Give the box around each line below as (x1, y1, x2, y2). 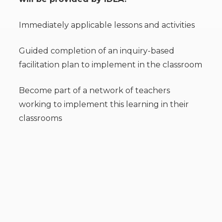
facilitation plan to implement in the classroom (19, 60, 202, 69)
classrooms (19, 113, 62, 123)
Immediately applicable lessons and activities (19, 20, 195, 30)
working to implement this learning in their (19, 100, 189, 109)
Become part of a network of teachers (19, 86, 170, 95)
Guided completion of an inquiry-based (19, 46, 174, 55)
